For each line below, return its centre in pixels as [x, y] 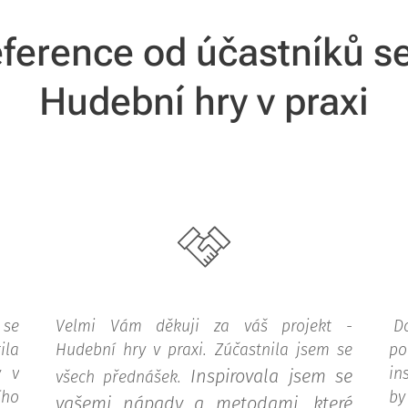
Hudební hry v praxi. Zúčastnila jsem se [204, 350]
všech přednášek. [122, 377]
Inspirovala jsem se [272, 376]
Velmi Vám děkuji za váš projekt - [204, 326]
